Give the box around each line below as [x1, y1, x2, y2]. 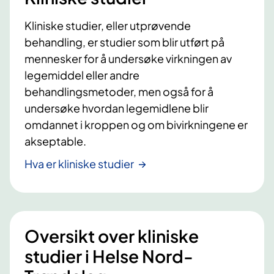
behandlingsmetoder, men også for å [24, 84, 213, 99]
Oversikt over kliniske [24, 225, 199, 247]
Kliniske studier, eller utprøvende [24, 18, 191, 33]
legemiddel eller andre [24, 68, 139, 83]
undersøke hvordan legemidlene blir [24, 101, 209, 116]
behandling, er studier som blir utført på [24, 35, 224, 50]
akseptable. [24, 134, 86, 149]
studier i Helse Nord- [24, 245, 193, 267]
